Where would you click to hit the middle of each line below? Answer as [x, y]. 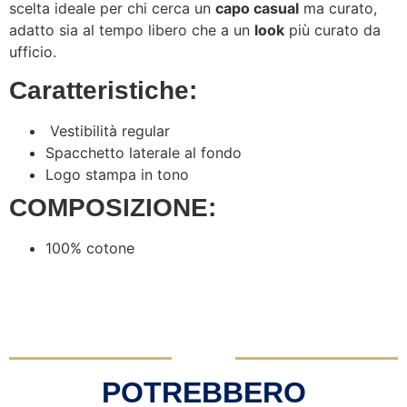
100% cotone [90, 248]
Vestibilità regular [108, 131]
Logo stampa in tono [117, 175]
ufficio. [33, 51]
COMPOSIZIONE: [113, 208]
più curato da [333, 30]
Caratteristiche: [103, 91]
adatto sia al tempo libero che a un [132, 30]
